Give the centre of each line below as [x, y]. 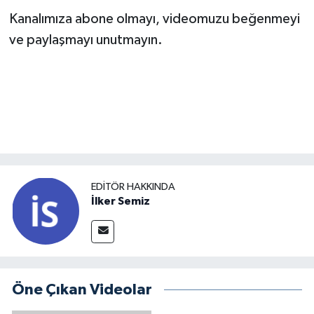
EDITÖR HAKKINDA [133, 186]
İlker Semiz [121, 201]
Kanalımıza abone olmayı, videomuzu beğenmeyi [154, 19]
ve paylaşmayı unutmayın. [86, 40]
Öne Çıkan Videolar [82, 290]
